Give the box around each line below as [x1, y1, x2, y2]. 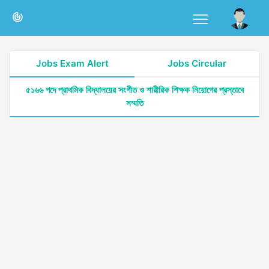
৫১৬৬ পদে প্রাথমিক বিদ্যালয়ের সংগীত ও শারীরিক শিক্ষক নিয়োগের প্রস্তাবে [25, 84, 244, 95]
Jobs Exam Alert [35, 58, 109, 69]
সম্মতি [125, 97, 144, 109]
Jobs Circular [168, 58, 226, 69]
